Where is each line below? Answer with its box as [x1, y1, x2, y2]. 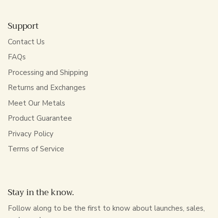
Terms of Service [8, 144, 64, 154]
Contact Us [8, 36, 45, 47]
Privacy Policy [8, 128, 54, 139]
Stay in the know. [8, 185, 74, 200]
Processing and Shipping [8, 67, 88, 77]
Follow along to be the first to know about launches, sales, [8, 203, 205, 213]
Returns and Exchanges [8, 83, 86, 93]
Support [8, 18, 38, 33]
